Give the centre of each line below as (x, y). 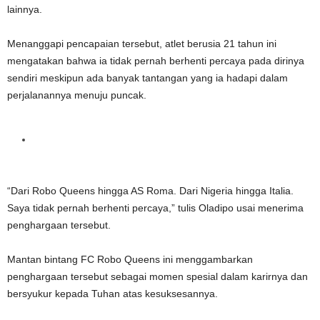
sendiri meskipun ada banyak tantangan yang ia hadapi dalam (147, 77)
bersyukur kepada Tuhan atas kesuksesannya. (112, 293)
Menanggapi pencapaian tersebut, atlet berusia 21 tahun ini (142, 43)
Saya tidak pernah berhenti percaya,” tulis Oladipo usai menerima (155, 207)
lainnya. (25, 9)
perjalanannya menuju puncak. (77, 95)
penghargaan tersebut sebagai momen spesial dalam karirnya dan (157, 276)
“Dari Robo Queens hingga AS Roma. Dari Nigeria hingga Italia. (150, 190)
